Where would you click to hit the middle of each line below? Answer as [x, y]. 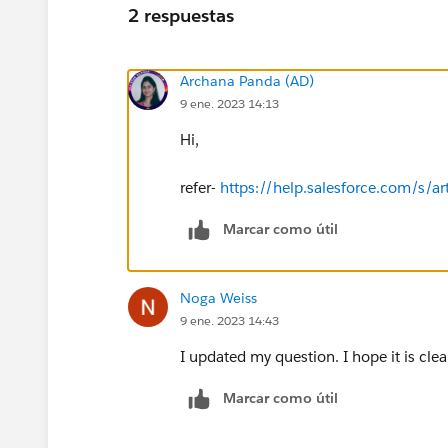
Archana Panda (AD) [247, 80]
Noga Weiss [218, 297]
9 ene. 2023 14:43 [229, 320]
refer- [200, 187]
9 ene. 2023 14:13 [229, 103]
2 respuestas [181, 16]
